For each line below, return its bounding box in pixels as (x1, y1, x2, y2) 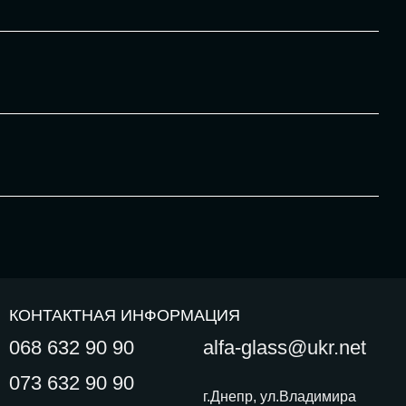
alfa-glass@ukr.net (203, 336, 366, 359)
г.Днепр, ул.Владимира (203, 389, 356, 404)
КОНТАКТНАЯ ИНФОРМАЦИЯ (9, 306, 240, 324)
